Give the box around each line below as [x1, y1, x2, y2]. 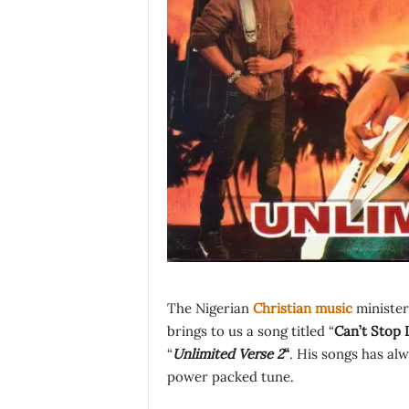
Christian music [252, 299, 352, 317]
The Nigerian [166, 299, 253, 317]
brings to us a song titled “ [166, 322, 334, 340]
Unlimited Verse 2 [172, 345, 284, 362]
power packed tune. [166, 368, 294, 385]
